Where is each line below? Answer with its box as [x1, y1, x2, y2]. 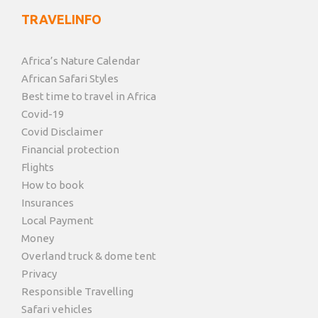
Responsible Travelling [21, 285, 133, 298]
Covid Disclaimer [21, 126, 103, 138]
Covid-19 [21, 108, 64, 121]
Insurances [21, 197, 74, 209]
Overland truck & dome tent [21, 250, 156, 263]
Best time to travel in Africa [21, 90, 156, 103]
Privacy [21, 268, 57, 280]
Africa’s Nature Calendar [21, 55, 140, 67]
